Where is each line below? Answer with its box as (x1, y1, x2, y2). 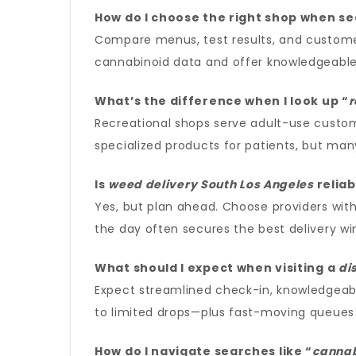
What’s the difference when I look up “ (95, 93, 349, 109)
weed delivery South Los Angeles (108, 176, 314, 192)
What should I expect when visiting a (95, 260, 339, 276)
